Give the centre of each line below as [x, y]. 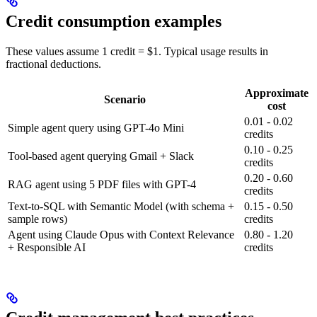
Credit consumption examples [114, 22]
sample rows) [38, 219]
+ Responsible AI [47, 248]
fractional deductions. [53, 64]
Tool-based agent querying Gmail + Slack [101, 156]
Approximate [277, 93]
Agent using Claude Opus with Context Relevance [121, 235]
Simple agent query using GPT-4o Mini [96, 128]
